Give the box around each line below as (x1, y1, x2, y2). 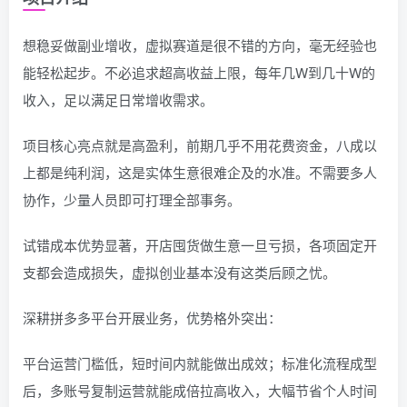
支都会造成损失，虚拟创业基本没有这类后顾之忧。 (23, 263, 336, 283)
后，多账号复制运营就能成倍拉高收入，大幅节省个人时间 (23, 381, 377, 401)
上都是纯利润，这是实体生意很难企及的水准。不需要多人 (23, 163, 377, 183)
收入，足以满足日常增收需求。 (23, 90, 213, 110)
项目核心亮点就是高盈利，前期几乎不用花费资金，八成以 (23, 135, 377, 155)
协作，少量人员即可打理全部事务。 (23, 190, 241, 210)
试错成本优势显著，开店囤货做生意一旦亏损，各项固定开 (23, 235, 377, 255)
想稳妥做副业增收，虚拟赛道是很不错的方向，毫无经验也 (23, 35, 377, 55)
